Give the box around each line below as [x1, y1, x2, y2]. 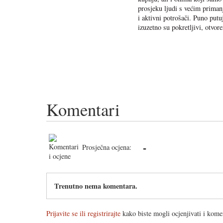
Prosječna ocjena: [82, 142, 131, 152]
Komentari [46, 98, 120, 121]
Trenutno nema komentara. [54, 180, 137, 191]
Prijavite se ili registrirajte [46, 208, 120, 218]
